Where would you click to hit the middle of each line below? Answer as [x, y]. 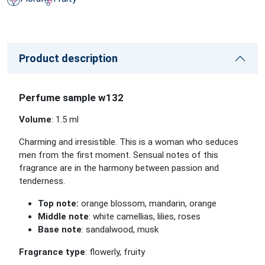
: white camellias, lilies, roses [145, 216]
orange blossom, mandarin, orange [148, 203]
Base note [60, 230]
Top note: [58, 203]
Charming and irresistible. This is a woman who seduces [129, 142]
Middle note [63, 216]
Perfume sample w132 [71, 98]
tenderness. [42, 181]
